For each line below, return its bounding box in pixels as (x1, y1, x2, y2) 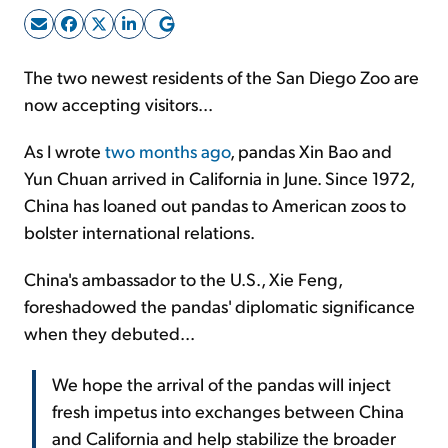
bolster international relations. (24, 219, 255, 243)
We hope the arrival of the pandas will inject (52, 371, 391, 395)
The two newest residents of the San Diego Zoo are (24, 64, 419, 88)
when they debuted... (24, 320, 195, 344)
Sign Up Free (158, 43, 290, 73)
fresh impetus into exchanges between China (52, 398, 404, 422)
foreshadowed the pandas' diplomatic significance (24, 293, 415, 317)
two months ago (105, 138, 230, 162)
